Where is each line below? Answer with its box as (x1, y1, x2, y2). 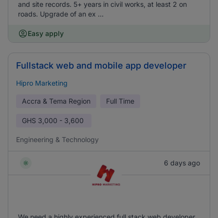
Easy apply (28, 29, 64, 37)
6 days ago (164, 159, 200, 167)
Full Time (106, 97, 134, 105)
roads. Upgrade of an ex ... (18, 10, 104, 18)
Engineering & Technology (16, 135, 99, 144)
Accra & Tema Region (22, 97, 91, 105)
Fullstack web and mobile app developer (16, 60, 186, 71)
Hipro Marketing (16, 79, 68, 87)
